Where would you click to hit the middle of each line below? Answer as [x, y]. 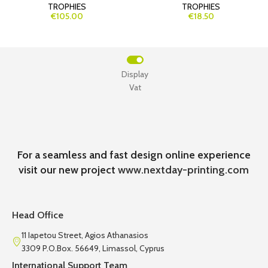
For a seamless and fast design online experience [134, 155]
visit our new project [68, 170]
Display [135, 74]
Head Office [38, 215]
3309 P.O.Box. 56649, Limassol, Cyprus [93, 249]
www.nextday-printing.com [184, 170]
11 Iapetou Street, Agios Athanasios [85, 235]
